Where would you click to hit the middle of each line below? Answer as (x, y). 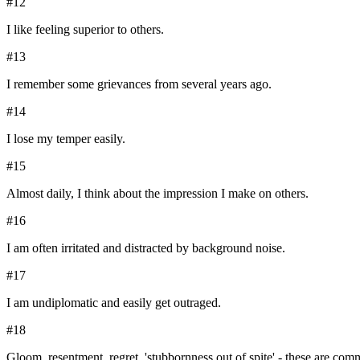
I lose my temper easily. (66, 139)
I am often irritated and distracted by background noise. (146, 248)
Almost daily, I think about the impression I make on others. (157, 194)
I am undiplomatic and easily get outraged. (114, 303)
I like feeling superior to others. (85, 30)
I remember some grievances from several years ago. (139, 84)
